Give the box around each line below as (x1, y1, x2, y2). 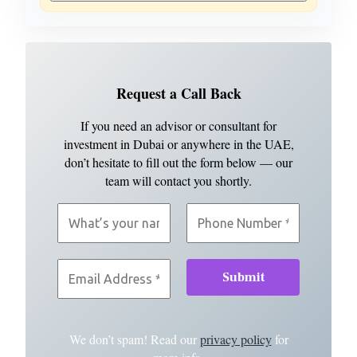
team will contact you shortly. (105, 172, 252, 190)
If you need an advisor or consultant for (80, 117, 277, 135)
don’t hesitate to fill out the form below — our (65, 154, 292, 171)
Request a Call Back (116, 83, 241, 104)
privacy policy (199, 331, 272, 348)
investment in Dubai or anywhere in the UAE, (63, 135, 294, 153)
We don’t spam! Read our (69, 331, 200, 348)
